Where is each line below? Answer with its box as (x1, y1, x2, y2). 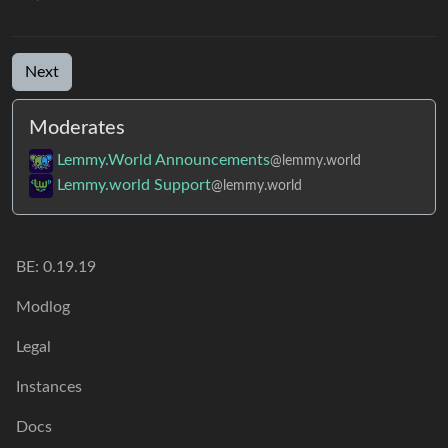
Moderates (29, 117, 125, 138)
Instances (16, 379, 82, 395)
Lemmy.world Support (57, 176, 211, 193)
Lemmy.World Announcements (57, 151, 270, 168)
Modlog (16, 299, 70, 315)
